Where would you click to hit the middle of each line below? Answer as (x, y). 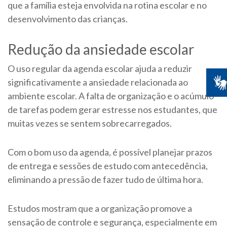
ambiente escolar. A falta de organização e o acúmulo (111, 96)
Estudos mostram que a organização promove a (100, 209)
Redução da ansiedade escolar (101, 49)
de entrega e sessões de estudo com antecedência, (108, 166)
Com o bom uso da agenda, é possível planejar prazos (110, 152)
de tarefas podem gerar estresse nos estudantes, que (112, 110)
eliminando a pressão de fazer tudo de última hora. (105, 180)
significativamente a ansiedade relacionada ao (98, 82)
